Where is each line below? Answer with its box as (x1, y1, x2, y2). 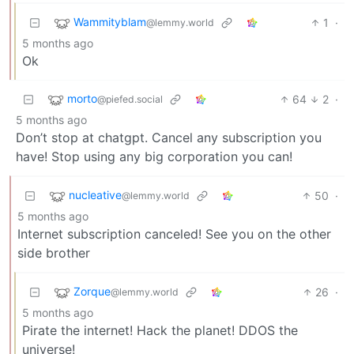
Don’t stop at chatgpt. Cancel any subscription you (16, 129, 322, 145)
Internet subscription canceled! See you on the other (17, 225, 331, 242)
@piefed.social (97, 92, 163, 105)
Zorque (73, 284, 111, 298)
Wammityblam (73, 14, 146, 28)
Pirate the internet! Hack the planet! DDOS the (22, 322, 298, 338)
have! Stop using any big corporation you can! (16, 148, 292, 164)
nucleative (69, 187, 122, 201)
